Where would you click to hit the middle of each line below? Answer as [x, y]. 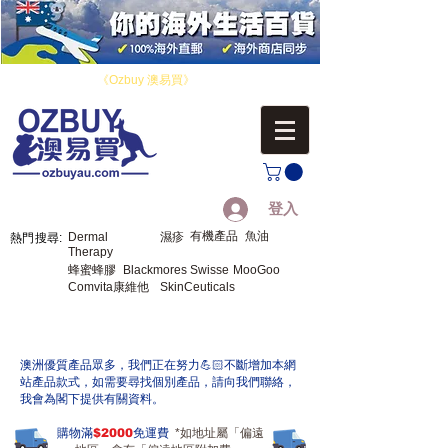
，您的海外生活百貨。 [255, 80]
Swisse [209, 270]
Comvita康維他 [108, 287]
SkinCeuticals [197, 287]
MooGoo [256, 270]
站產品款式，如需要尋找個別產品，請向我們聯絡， [158, 382]
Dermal [88, 237]
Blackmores [155, 270]
